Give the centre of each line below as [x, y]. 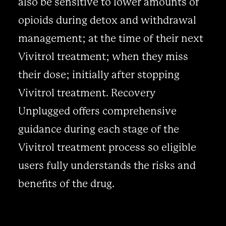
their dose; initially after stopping [99, 75]
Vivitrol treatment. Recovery [87, 93]
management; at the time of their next [110, 39]
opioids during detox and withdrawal [107, 20]
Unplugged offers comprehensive [97, 111]
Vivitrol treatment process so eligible [107, 148]
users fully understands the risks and [107, 166]
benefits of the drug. [66, 184]
